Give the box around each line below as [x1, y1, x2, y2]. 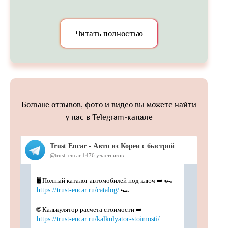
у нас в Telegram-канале [65, 112, 153, 122]
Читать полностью [75, 28, 143, 38]
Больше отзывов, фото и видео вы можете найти [21, 100, 196, 109]
